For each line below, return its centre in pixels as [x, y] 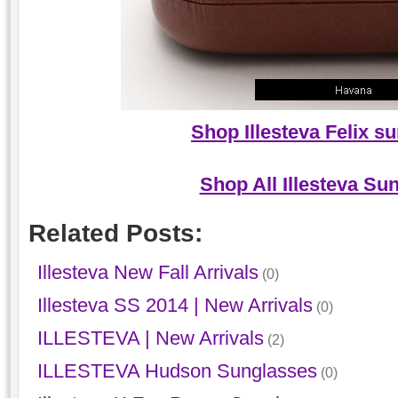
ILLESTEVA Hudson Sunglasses [177, 371]
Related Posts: [115, 233]
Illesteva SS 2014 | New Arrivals [175, 306]
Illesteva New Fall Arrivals [147, 273]
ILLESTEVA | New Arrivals [150, 338]
